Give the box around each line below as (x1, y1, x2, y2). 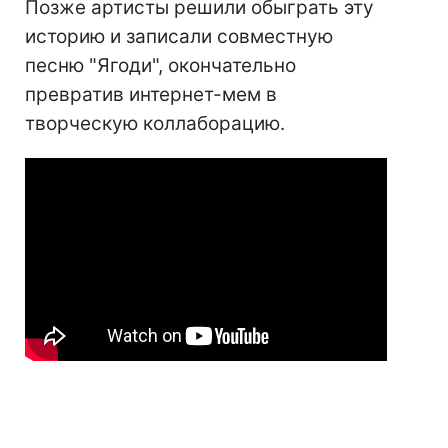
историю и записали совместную (25, 24, 333, 48)
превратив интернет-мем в (25, 82, 277, 106)
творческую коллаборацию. (25, 111, 285, 135)
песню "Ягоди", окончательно (25, 53, 296, 77)
